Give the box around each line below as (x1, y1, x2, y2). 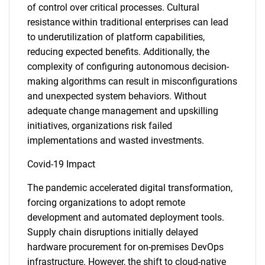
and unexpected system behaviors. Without (27, 91, 206, 102)
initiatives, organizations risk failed (27, 120, 172, 131)
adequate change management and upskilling (27, 105, 218, 117)
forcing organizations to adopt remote (27, 197, 185, 208)
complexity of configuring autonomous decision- (27, 61, 229, 72)
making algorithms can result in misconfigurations (27, 76, 237, 87)
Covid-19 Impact (27, 159, 95, 170)
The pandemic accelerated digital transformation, (27, 182, 232, 193)
